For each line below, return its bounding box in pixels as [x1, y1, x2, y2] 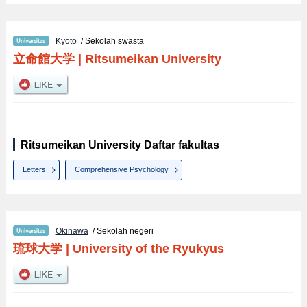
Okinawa [55, 225, 88, 236]
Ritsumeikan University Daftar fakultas [20, 138, 219, 151]
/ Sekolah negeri [88, 225, 153, 236]
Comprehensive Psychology [75, 165, 169, 174]
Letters [23, 165, 47, 174]
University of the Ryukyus [72, 241, 224, 256]
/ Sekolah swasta [76, 36, 144, 46]
